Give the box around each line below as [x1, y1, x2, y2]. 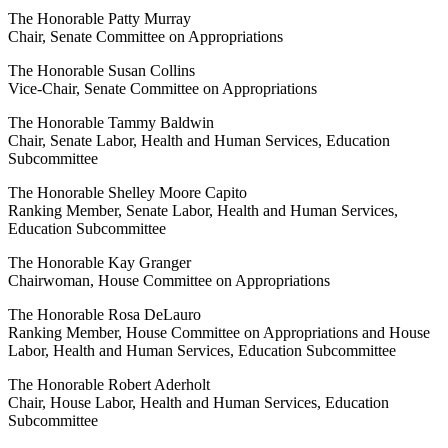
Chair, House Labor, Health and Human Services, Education [8, 394, 389, 412]
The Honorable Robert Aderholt [8, 376, 210, 394]
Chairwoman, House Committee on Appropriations [8, 272, 330, 290]
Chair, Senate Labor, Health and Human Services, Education [8, 132, 390, 150]
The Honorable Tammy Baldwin [8, 114, 214, 132]
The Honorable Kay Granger [8, 254, 191, 272]
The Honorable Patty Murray [8, 10, 191, 28]
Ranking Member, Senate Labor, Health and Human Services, [8, 202, 398, 220]
